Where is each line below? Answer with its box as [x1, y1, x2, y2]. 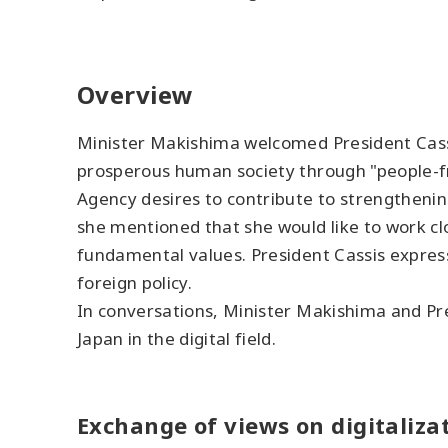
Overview [77, 78, 194, 111]
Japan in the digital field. [77, 327, 277, 350]
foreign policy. [77, 271, 193, 294]
